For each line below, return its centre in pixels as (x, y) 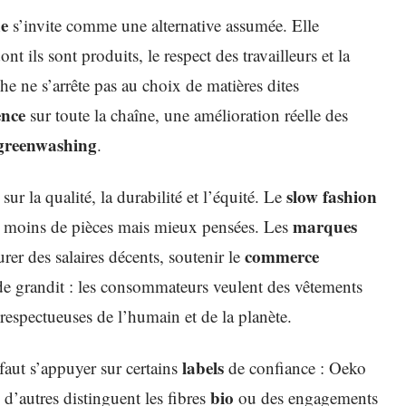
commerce (282, 256)
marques (325, 226)
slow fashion (332, 196)
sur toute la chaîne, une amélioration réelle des (187, 115)
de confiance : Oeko (295, 367)
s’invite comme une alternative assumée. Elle (164, 25)
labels (203, 367)
